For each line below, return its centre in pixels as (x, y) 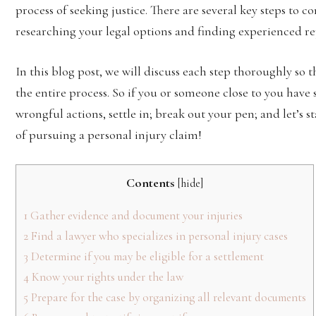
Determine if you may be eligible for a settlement (147, 256)
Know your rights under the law (106, 276)
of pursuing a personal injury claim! (109, 134)
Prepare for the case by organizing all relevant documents (167, 297)
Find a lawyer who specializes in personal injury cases (159, 236)
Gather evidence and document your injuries (136, 215)
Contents (150, 182)
